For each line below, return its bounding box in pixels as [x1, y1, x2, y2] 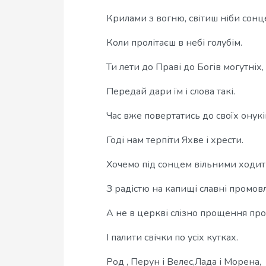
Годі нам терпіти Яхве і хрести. [106, 134, 243, 147]
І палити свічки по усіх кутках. [106, 231, 238, 244]
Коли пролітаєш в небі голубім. [106, 36, 242, 49]
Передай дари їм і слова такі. [106, 85, 235, 98]
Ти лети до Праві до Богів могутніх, [106, 61, 264, 74]
